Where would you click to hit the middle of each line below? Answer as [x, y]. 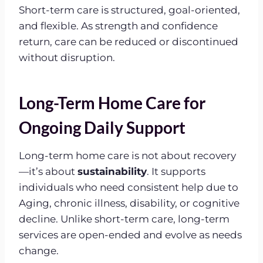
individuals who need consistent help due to [129, 187]
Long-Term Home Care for [112, 102]
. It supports [176, 171]
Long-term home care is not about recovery [127, 155]
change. [39, 250]
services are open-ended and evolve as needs [130, 235]
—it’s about [48, 171]
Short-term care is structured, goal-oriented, [129, 10]
